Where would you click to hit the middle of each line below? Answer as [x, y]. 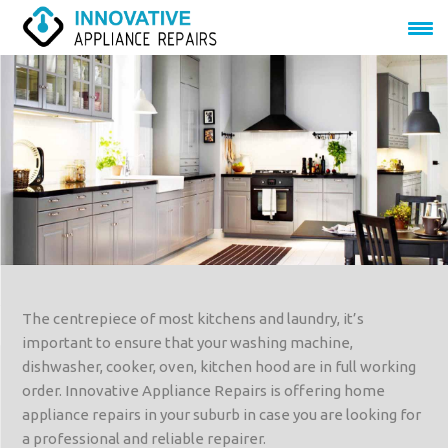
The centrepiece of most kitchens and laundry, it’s [193, 319]
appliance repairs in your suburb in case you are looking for [222, 415]
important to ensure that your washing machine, [188, 343]
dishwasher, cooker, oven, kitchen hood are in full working [219, 367]
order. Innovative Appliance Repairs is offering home [204, 391]
